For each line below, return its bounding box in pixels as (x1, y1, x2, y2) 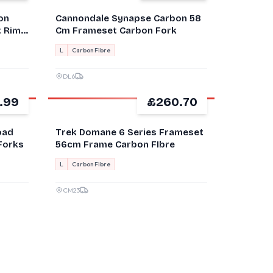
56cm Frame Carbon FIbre (55, 139, 175, 150)
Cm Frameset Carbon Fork (55, 25, 177, 36)
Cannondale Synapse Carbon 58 (55, 13, 201, 24)
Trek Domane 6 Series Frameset (55, 127, 204, 138)
